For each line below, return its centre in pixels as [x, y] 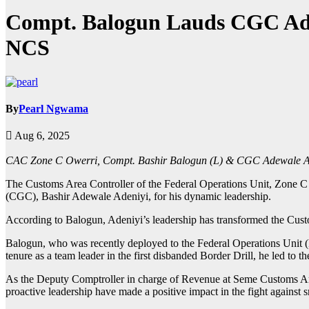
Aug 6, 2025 [41, 136]
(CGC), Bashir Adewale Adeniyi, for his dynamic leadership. [140, 197]
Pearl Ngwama [53, 109]
